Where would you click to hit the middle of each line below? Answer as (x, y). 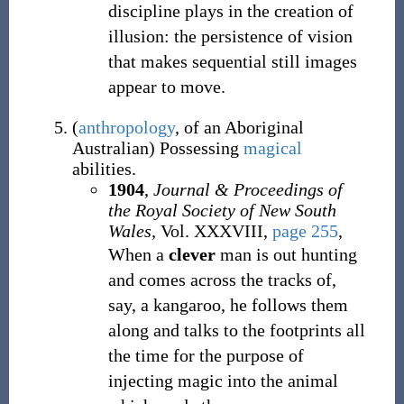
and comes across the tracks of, (222, 280)
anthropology (126, 127)
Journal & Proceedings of (248, 189)
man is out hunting (286, 254)
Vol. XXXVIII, (214, 231)
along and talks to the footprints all (236, 330)
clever (192, 254)
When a (138, 254)
